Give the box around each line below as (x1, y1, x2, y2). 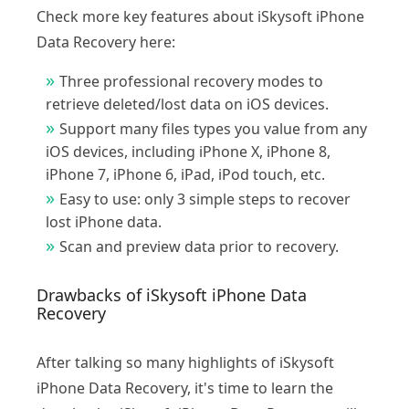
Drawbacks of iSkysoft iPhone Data (37, 283, 307, 306)
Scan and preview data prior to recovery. (59, 236, 339, 257)
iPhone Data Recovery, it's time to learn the (37, 377, 333, 398)
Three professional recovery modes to (59, 70, 323, 91)
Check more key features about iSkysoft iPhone (37, 5, 364, 26)
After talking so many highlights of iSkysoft (37, 351, 334, 372)
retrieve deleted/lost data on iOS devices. (46, 93, 329, 114)
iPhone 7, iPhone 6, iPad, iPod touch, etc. (46, 163, 325, 184)
